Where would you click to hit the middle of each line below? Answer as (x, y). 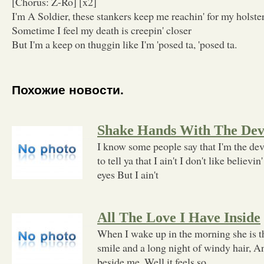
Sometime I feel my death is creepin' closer (102, 30)
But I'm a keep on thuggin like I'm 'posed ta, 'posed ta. (124, 44)
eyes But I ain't (128, 174)
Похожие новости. (68, 90)
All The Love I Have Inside (179, 217)
